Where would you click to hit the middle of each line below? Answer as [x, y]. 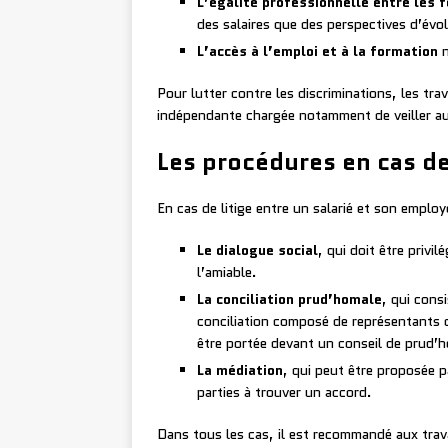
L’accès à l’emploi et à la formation [317, 51]
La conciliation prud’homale [289, 299]
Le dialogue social [257, 250]
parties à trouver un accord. [284, 392]
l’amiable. [227, 272]
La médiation [240, 370]
